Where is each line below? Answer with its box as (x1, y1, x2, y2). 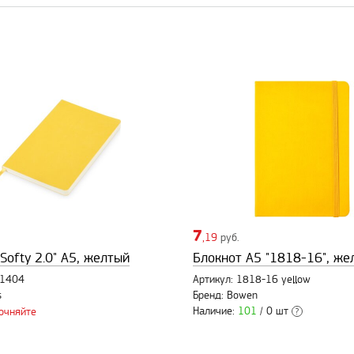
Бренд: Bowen (193, 290, 258, 302)
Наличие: (193, 306, 238, 318)
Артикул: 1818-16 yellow (193, 274, 311, 286)
